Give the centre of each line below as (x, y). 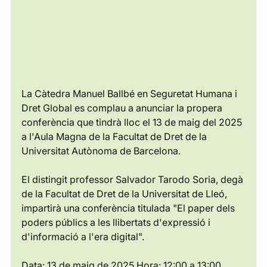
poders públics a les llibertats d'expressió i (117, 223)
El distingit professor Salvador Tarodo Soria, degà (133, 180)
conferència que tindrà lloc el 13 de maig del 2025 (133, 122)
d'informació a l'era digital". (83, 237)
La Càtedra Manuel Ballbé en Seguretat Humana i (130, 94)
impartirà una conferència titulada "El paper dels (129, 208)
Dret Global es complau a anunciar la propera (123, 108)
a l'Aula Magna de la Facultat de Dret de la (115, 137)
